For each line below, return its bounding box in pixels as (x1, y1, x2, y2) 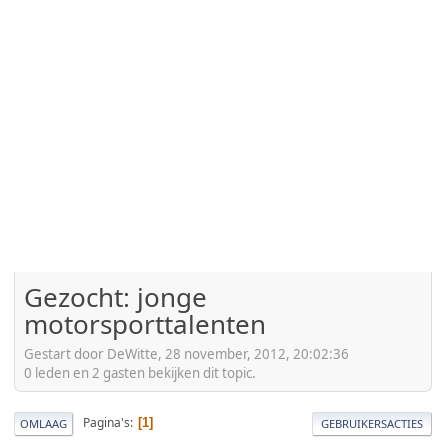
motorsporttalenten (24, 306, 266, 343)
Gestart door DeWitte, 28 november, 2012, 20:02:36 (24, 344, 349, 363)
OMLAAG (20, 415, 67, 431)
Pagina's (83, 414, 130, 432)
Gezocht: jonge (24, 279, 207, 316)
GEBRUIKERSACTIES (321, 415, 423, 431)
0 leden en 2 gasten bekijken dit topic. (24, 363, 256, 382)
